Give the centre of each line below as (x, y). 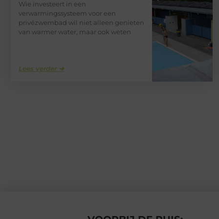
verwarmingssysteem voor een (67, 13)
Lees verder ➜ (41, 69)
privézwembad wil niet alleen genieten (81, 23)
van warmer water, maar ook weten (75, 32)
